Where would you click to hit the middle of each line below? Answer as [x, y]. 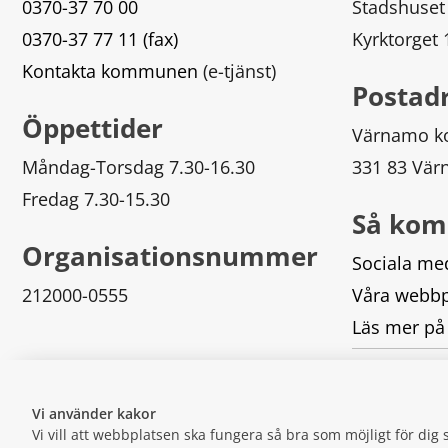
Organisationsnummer [170, 255]
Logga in [384, 372]
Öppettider [92, 127]
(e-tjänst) [237, 71]
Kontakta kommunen [110, 71]
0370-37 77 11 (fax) [100, 39]
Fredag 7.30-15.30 [96, 199]
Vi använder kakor [94, 413]
